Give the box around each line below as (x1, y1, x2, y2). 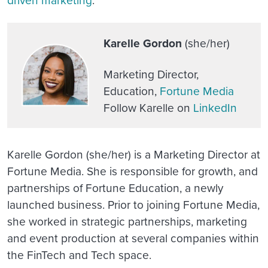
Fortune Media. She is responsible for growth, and (7, 162, 258, 179)
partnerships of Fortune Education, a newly (7, 179, 223, 196)
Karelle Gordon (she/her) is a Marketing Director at (7, 145, 260, 162)
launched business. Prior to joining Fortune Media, (7, 196, 260, 212)
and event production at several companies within (7, 229, 259, 246)
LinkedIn (193, 99, 237, 115)
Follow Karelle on (103, 99, 193, 115)
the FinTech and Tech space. (7, 246, 151, 263)
